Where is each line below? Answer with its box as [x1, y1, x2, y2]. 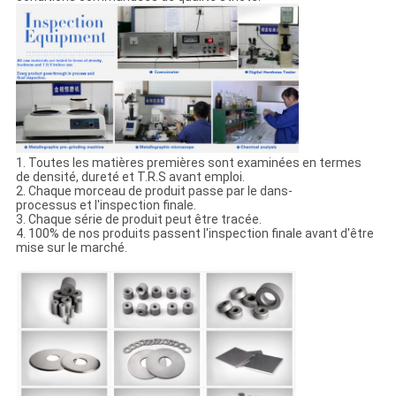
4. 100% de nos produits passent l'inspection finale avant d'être [15, 226, 374, 241]
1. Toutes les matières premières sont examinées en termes [15, 156, 362, 171]
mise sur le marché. [15, 240, 127, 255]
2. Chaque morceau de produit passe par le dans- [15, 184, 293, 199]
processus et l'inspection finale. [15, 198, 196, 213]
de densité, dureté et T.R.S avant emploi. [15, 170, 245, 185]
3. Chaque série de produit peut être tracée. [15, 212, 262, 227]
